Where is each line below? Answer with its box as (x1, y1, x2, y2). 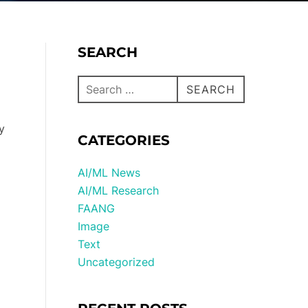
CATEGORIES (78, 132, 170, 148)
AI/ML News (78, 166, 141, 179)
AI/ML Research (78, 184, 159, 197)
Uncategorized (78, 255, 155, 269)
